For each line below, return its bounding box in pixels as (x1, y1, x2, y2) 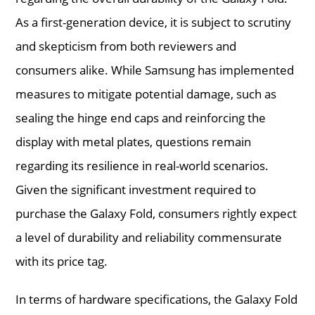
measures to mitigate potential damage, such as (15, 85, 277, 102)
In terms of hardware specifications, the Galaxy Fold (15, 290, 298, 307)
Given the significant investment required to (15, 181, 257, 198)
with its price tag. (15, 252, 108, 269)
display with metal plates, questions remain (15, 133, 252, 150)
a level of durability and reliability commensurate (15, 229, 283, 245)
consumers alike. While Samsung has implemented (15, 61, 295, 78)
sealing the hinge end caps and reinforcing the (15, 109, 266, 126)
